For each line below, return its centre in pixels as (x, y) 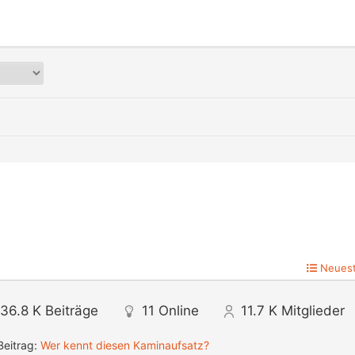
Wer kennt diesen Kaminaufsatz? (125, 345)
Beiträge (72, 311)
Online (179, 311)
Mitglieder (313, 311)
